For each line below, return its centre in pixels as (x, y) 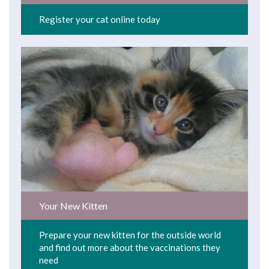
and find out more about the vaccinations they (130, 247)
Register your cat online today (100, 19)
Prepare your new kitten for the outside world (130, 234)
